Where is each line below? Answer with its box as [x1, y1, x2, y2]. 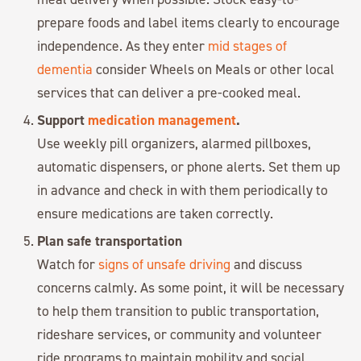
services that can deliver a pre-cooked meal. [37, 84, 301, 102]
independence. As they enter [37, 37, 209, 55]
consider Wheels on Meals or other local [93, 60, 335, 78]
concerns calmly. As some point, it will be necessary [37, 279, 345, 297]
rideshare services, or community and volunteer [37, 326, 322, 343]
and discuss [230, 255, 303, 273]
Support [37, 110, 89, 130]
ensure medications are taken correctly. [37, 205, 274, 222]
